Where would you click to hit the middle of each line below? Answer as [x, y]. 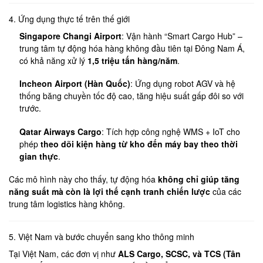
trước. [31, 108]
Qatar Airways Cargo [61, 131]
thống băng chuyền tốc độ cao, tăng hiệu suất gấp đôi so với [132, 96]
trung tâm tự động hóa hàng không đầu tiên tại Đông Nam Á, [132, 48]
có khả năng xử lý [54, 61]
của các [226, 191]
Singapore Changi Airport [71, 36]
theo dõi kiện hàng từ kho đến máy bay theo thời [139, 144]
